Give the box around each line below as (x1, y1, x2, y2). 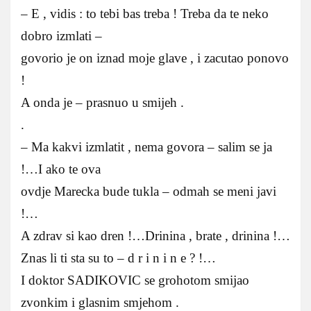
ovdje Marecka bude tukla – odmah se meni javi (21, 183, 276, 199)
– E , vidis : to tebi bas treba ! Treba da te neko (21, 6, 269, 21)
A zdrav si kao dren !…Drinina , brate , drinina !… (21, 228, 290, 243)
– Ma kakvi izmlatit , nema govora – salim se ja (21, 139, 272, 154)
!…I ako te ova (21, 161, 101, 176)
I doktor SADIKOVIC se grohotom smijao (21, 272, 249, 287)
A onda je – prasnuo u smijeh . (21, 94, 184, 110)
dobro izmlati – (21, 28, 102, 43)
